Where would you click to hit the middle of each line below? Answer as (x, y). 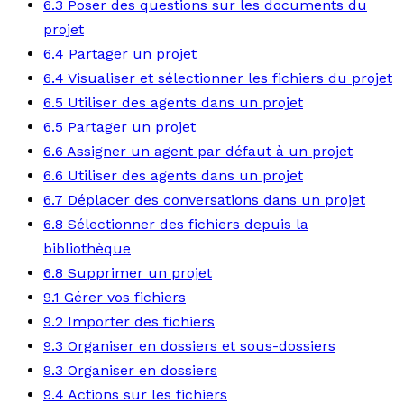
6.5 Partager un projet (119, 127)
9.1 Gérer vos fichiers (115, 297)
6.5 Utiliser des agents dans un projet (173, 102)
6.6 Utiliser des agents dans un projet (173, 175)
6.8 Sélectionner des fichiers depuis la (176, 224)
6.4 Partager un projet (120, 54)
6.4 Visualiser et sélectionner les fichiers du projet (218, 78)
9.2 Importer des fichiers (129, 321)
